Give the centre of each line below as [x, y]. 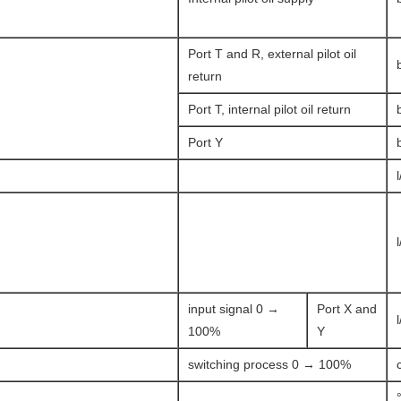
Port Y [205, 142]
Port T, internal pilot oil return [269, 109]
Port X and [347, 309]
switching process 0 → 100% [269, 364]
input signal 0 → [234, 309]
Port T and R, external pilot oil [272, 54]
